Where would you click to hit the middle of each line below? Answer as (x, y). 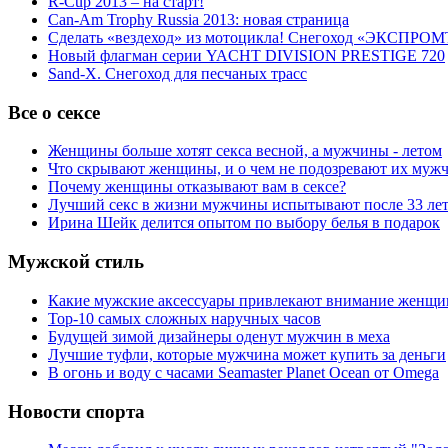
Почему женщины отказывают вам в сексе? (197, 187)
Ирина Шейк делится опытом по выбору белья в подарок (244, 223)
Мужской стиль (76, 262)
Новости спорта (76, 411)
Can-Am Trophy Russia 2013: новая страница (198, 19)
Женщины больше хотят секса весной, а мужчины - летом (245, 151)
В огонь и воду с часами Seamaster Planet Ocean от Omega (243, 372)
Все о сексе (54, 112)
